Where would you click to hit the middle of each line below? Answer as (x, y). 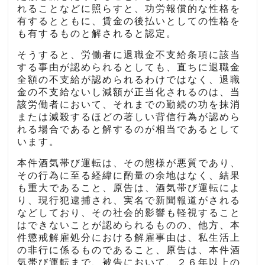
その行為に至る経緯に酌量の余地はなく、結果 (129, 175)
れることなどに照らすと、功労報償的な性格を (129, 8)
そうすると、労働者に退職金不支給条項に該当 (129, 54)
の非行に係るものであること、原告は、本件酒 (129, 250)
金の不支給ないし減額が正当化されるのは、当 (129, 92)
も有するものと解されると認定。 (97, 33)
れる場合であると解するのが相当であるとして (129, 129)
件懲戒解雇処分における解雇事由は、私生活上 (129, 237)
